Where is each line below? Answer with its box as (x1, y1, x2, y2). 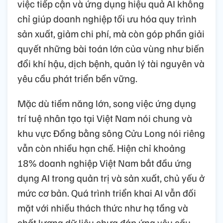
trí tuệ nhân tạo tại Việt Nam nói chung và (17, 111, 192, 125)
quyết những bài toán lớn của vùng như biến (17, 42, 204, 55)
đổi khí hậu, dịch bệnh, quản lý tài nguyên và (17, 57, 205, 70)
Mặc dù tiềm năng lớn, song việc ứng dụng (17, 97, 196, 110)
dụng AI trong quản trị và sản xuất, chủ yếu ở (17, 171, 205, 185)
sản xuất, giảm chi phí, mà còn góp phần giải (17, 27, 205, 40)
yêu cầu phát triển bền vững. (17, 72, 137, 85)
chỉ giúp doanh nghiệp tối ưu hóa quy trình (17, 12, 197, 25)
